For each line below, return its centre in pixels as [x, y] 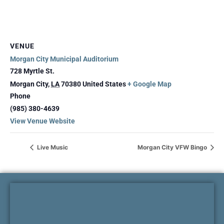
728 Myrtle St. [32, 71]
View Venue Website [42, 121]
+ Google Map [149, 84]
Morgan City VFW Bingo [173, 147]
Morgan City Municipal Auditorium [64, 59]
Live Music [52, 147]
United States [104, 84]
